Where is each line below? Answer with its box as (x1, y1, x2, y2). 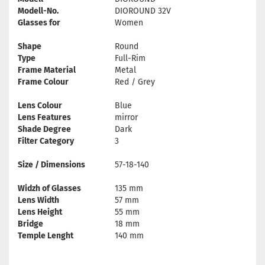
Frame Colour (18, 77, 69, 87)
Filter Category (18, 136, 74, 146)
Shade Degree (18, 124, 71, 134)
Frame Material (18, 65, 76, 75)
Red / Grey (115, 77, 155, 87)
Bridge (18, 219, 43, 229)
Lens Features (18, 112, 71, 122)
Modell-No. (18, 6, 59, 16)
